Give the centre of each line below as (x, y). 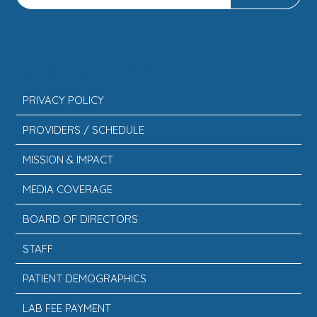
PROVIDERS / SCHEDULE (84, 130)
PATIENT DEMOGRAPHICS (85, 278)
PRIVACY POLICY (64, 100)
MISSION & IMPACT (68, 160)
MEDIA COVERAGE (68, 189)
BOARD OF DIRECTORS (81, 219)
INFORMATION (87, 72)
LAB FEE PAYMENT (67, 308)
